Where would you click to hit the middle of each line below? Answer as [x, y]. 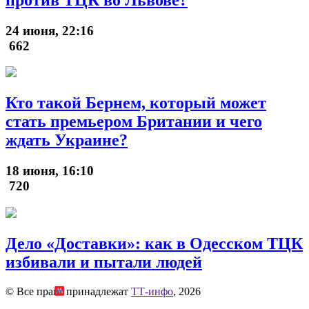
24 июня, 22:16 [50, 30]
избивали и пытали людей [104, 262]
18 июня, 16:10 [50, 171]
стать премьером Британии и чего [134, 122]
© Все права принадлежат [68, 291]
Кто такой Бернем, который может [136, 103]
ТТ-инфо [152, 291]
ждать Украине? [67, 140]
